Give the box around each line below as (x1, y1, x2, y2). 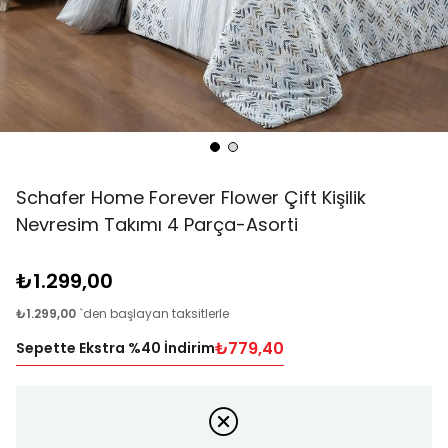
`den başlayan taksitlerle (79, 305, 229, 323)
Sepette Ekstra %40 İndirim (16, 338, 215, 359)
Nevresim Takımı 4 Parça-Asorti (16, 212, 298, 238)
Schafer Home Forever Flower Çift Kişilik (16, 185, 366, 211)
